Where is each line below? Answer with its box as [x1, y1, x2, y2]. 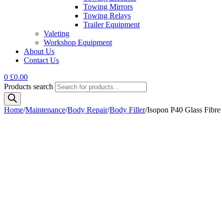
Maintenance [25, 106, 65, 114]
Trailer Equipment [83, 20, 140, 29]
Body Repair [67, 106, 108, 114]
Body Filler [110, 106, 145, 114]
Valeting [44, 29, 69, 38]
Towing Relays [83, 11, 131, 20]
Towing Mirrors [83, 2, 133, 11]
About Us [24, 47, 55, 55]
